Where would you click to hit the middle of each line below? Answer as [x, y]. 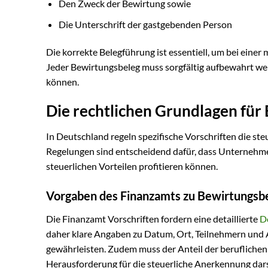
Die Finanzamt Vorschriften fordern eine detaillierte [153, 219]
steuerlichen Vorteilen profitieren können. [132, 166]
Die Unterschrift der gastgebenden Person [145, 24]
